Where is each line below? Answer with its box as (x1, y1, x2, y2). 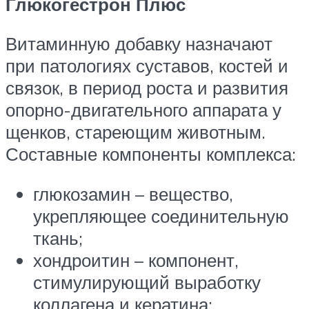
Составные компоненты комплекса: (6, 143, 296, 166)
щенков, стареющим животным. (6, 121, 266, 143)
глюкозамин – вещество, (33, 182, 233, 205)
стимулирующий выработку (33, 270, 261, 293)
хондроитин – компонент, (33, 248, 239, 271)
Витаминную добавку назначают (6, 32, 272, 55)
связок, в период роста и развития (6, 77, 288, 99)
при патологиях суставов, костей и (6, 54, 288, 77)
